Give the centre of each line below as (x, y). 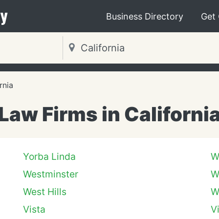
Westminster (51, 174)
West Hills (45, 192)
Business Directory (145, 16)
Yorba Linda (49, 156)
